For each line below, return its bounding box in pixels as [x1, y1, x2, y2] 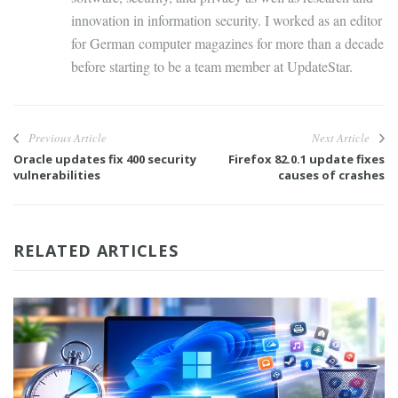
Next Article [312, 130, 370, 147]
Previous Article [28, 130, 107, 147]
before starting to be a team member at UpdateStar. [71, 57, 353, 76]
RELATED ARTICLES [13, 240, 179, 262]
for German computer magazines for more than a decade [71, 34, 384, 53]
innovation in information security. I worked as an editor [71, 11, 382, 30]
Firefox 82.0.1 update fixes [228, 151, 385, 168]
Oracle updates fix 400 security [13, 151, 196, 168]
